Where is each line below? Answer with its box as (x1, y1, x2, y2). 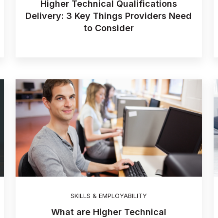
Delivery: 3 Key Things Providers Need (25, 11, 192, 21)
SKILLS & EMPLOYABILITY (70, 192, 147, 200)
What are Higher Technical (51, 206, 166, 217)
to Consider (83, 23, 134, 34)
